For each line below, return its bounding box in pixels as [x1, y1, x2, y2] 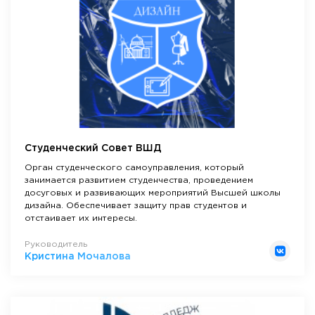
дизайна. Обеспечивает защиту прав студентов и [25, 202, 247, 210]
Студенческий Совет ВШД [25, 144, 162, 153]
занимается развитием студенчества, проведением [25, 176, 253, 185]
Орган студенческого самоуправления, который [25, 164, 244, 172]
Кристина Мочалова [25, 252, 131, 262]
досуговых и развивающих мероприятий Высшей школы [25, 189, 281, 198]
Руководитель [25, 240, 87, 249]
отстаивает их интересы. [25, 214, 137, 223]
